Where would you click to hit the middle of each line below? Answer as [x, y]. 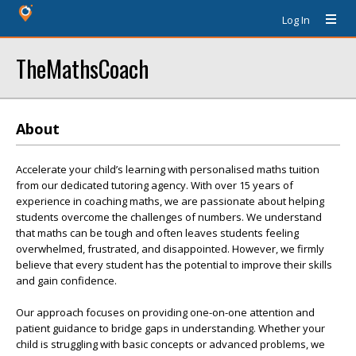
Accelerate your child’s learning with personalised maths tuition [168, 169]
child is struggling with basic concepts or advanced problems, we [170, 344]
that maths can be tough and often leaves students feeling [157, 233]
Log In [296, 20]
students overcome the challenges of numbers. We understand [169, 217]
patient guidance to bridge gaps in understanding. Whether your [170, 328]
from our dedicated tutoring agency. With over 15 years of [155, 185]
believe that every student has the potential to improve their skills [174, 265]
